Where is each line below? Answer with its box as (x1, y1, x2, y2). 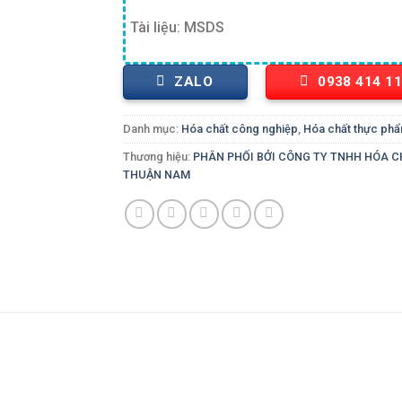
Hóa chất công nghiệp (181, 121, 299, 135)
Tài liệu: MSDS (130, 19, 225, 37)
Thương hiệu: (123, 149, 194, 163)
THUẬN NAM (123, 167, 191, 181)
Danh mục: (123, 121, 182, 135)
